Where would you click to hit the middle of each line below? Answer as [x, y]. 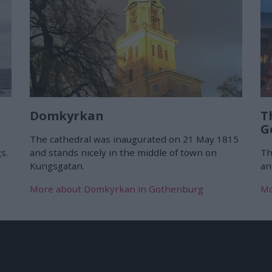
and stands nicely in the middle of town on [123, 153]
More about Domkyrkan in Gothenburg [117, 189]
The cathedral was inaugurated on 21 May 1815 [134, 139]
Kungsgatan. [57, 166]
